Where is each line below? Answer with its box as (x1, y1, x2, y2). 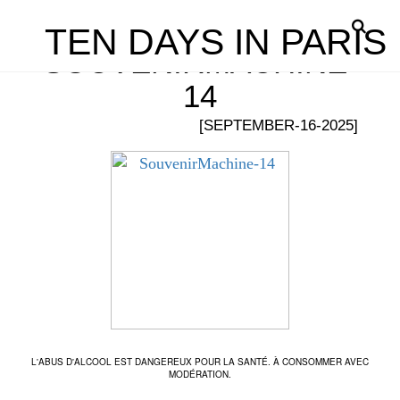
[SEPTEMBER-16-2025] (199, 117, 358, 134)
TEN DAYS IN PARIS (45, 21, 387, 62)
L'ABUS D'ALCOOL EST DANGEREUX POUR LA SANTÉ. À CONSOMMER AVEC (31, 355, 369, 368)
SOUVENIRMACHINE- (42, 45, 358, 79)
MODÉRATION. (169, 368, 231, 380)
